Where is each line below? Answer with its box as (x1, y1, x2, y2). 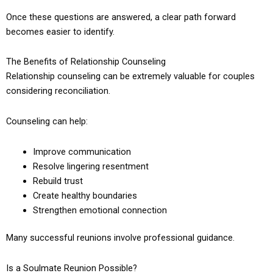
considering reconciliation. (6, 85, 110, 97)
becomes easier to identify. (6, 26, 115, 37)
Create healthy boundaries (32, 190, 137, 201)
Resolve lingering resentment (32, 160, 149, 172)
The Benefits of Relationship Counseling (6, 56, 166, 68)
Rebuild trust (32, 175, 83, 186)
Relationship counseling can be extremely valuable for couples (6, 71, 255, 82)
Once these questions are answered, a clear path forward (6, 11, 236, 23)
